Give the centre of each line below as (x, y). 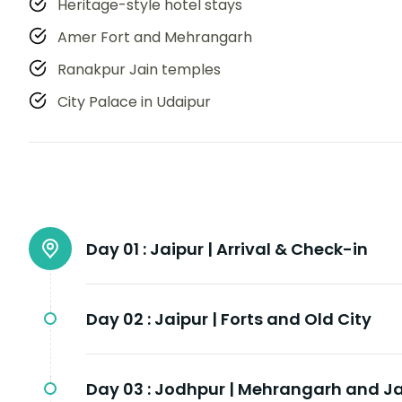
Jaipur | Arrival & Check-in (259, 249)
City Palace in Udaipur (134, 102)
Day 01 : (116, 249)
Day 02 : (118, 319)
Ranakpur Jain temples (139, 70)
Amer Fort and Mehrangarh (155, 38)
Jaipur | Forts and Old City (263, 319)
